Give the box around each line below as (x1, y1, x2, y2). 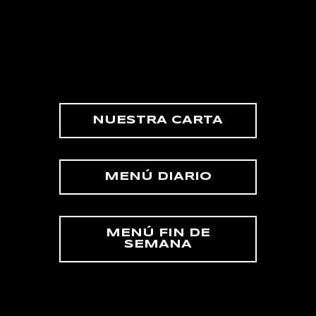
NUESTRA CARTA (92, 114, 224, 126)
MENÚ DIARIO (104, 171, 212, 182)
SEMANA (123, 238, 192, 250)
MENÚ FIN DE (105, 227, 210, 238)
